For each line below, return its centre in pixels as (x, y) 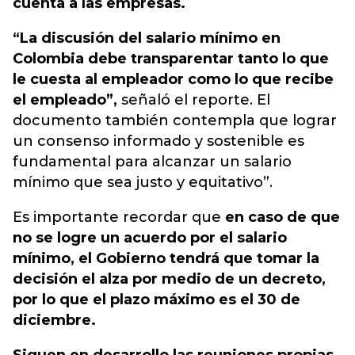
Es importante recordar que (119, 217)
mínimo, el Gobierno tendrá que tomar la (166, 258)
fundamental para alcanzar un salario (152, 162)
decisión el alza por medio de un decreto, (169, 279)
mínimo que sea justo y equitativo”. (143, 182)
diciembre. (54, 320)
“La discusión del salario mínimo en (147, 38)
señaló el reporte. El (194, 100)
